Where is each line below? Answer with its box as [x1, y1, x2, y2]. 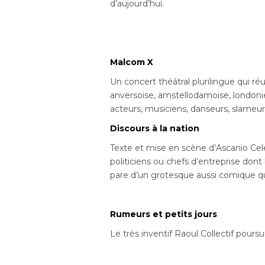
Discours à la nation [110, 123, 200, 134]
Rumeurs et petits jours [110, 209, 218, 220]
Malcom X [110, 57, 154, 68]
